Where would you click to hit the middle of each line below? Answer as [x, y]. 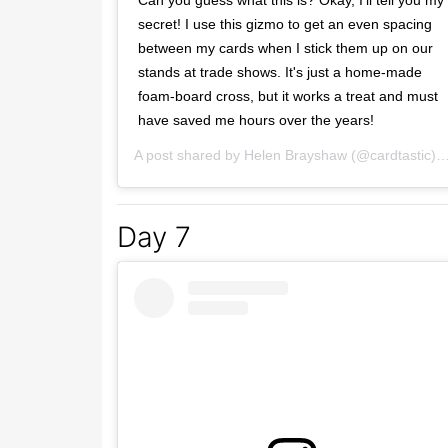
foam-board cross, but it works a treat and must [288, 96]
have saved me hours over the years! [256, 120]
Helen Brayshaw [295, 155]
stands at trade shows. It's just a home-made [280, 72]
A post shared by [189, 155]
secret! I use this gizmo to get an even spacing [285, 24]
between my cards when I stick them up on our [285, 48]
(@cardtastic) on [391, 155]
